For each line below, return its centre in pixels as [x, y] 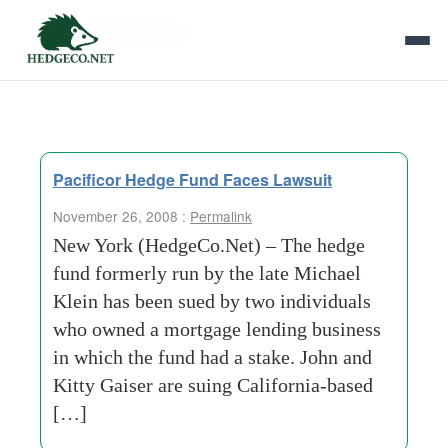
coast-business [256, 33]
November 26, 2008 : [121, 216]
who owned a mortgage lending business [217, 329]
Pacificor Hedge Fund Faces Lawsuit [192, 179]
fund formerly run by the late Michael [207, 273]
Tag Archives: [121, 30]
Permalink [221, 216]
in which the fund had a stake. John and [212, 357]
